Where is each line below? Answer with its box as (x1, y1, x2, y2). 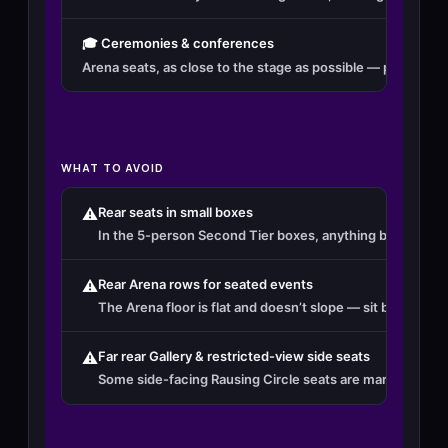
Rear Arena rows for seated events (98, 275, 313, 292)
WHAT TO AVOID (61, 160, 165, 176)
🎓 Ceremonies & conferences (82, 34, 274, 51)
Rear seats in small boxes (98, 203, 253, 220)
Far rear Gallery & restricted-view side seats (98, 348, 370, 365)
